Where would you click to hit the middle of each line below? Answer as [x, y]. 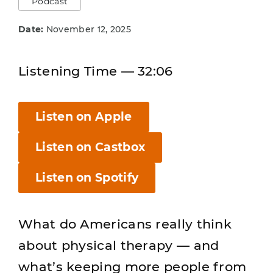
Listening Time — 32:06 [96, 71]
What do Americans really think [125, 224]
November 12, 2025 [87, 29]
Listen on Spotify [87, 178]
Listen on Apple [84, 117]
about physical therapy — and [119, 246]
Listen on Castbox [90, 147]
